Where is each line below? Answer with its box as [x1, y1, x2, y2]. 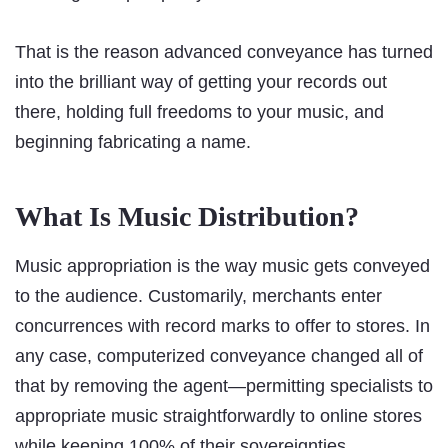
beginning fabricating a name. [15, 132, 251, 153]
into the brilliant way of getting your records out [15, 72, 387, 93]
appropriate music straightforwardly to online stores [15, 406, 422, 427]
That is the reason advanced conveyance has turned [15, 42, 433, 63]
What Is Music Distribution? [15, 201, 359, 233]
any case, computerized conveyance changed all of [15, 346, 423, 367]
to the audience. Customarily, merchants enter [15, 286, 382, 307]
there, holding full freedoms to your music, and [15, 102, 384, 123]
